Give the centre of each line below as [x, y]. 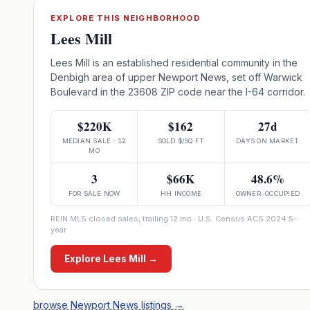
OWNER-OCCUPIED [267, 193]
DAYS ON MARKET [268, 141]
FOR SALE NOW [94, 193]
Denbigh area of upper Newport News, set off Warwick [176, 77]
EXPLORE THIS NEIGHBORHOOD [126, 18]
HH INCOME [181, 193]
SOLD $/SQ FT [181, 141]
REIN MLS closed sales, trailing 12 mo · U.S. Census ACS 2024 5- [174, 219]
